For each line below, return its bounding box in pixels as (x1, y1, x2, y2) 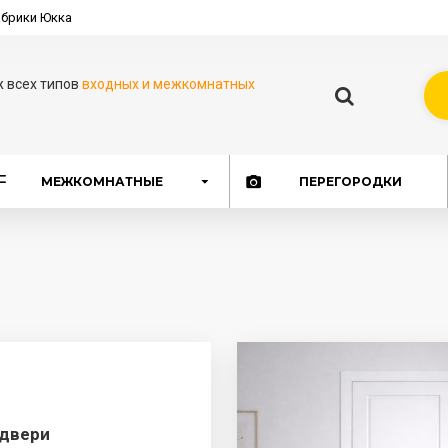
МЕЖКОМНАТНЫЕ (41, 173, 164, 189)
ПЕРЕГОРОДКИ (298, 173, 402, 189)
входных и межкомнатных (82, 76, 256, 92)
